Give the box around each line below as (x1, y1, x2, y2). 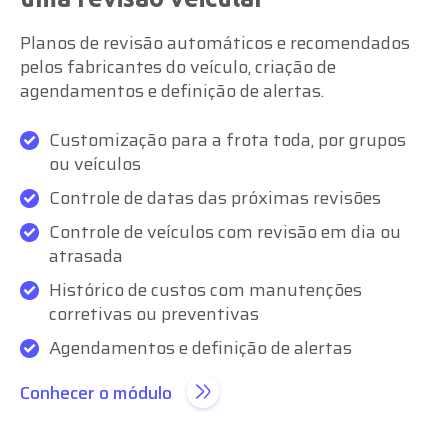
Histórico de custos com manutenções (49, 275, 362, 304)
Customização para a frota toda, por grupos (49, 125, 406, 154)
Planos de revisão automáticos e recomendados (20, 28, 410, 57)
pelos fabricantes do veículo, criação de (20, 52, 336, 81)
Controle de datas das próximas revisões (49, 183, 381, 212)
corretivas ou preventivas (49, 299, 259, 328)
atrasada (49, 241, 123, 270)
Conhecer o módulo (20, 378, 172, 407)
